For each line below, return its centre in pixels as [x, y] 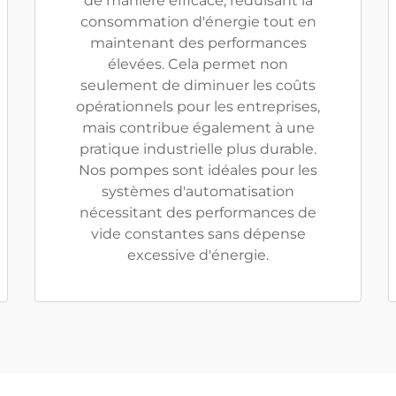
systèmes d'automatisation [198, 191]
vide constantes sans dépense [198, 234]
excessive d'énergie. [198, 255]
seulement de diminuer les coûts [198, 85]
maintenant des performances [198, 43]
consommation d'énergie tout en [198, 22]
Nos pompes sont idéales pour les [198, 170]
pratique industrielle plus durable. [198, 149]
